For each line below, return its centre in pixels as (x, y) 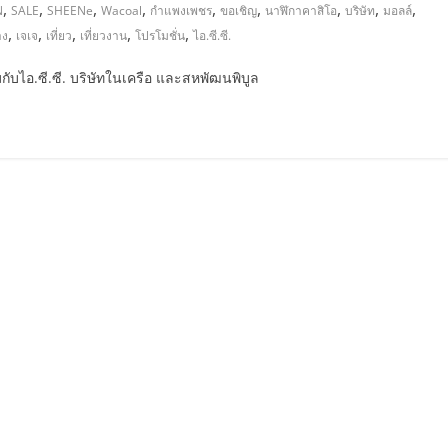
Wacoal (121, 10)
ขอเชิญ (238, 10)
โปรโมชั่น (160, 35)
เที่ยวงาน (103, 35)
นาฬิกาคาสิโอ (301, 10)
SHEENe (70, 10)
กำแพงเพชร (181, 10)
